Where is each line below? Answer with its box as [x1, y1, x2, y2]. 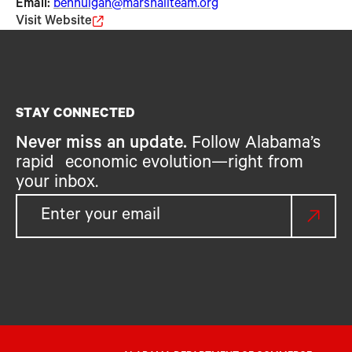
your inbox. [16, 174, 98, 195]
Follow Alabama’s [187, 135, 321, 156]
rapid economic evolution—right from [16, 155, 303, 175]
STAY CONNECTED [16, 108, 135, 123]
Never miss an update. [16, 135, 187, 156]
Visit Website [16, 15, 92, 31]
